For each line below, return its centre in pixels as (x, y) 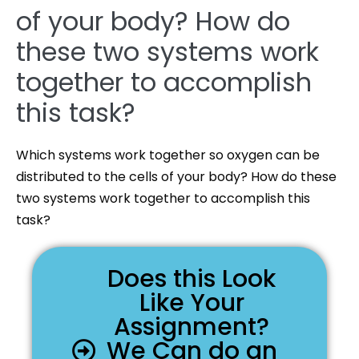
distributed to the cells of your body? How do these (176, 177)
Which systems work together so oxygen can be (168, 155)
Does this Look (192, 279)
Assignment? (192, 327)
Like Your (192, 303)
